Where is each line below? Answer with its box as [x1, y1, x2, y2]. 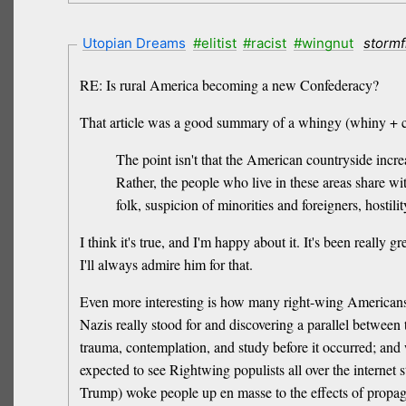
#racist [243, 34, 287, 53]
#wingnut [293, 34, 353, 53]
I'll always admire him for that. [79, 254, 253, 274]
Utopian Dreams [82, 34, 187, 53]
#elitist [192, 34, 237, 53]
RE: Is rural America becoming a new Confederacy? [79, 74, 379, 94]
